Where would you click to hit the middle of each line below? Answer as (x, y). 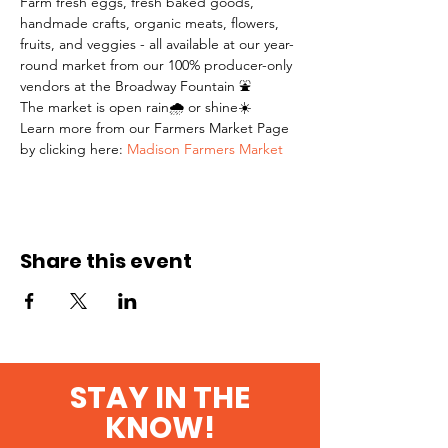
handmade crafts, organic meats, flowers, (151, 23)
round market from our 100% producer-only (158, 65)
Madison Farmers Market (205, 149)
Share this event (106, 261)
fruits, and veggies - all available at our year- (157, 44)
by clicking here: (73, 149)
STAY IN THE (160, 398)
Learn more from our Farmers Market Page (156, 128)
